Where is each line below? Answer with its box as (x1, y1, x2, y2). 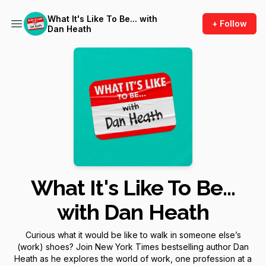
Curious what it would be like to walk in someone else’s (25, 230, 241, 240)
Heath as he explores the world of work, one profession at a (14, 254, 252, 264)
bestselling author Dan (159, 242, 249, 252)
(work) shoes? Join (17, 242, 95, 252)
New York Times (95, 242, 159, 252)
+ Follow (212, 18, 247, 28)
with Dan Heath (56, 199, 210, 224)
